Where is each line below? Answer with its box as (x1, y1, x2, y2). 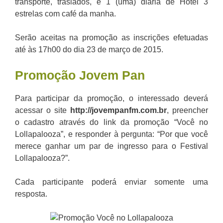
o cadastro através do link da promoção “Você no (15, 118, 208, 127)
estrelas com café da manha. (15, 9, 116, 18)
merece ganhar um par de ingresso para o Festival (15, 142, 208, 151)
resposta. (15, 190, 47, 199)
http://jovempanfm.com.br (70, 106, 167, 115)
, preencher (167, 106, 208, 115)
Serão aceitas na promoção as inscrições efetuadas (15, 33, 208, 42)
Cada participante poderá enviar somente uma (15, 178, 208, 187)
